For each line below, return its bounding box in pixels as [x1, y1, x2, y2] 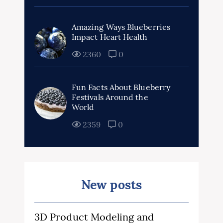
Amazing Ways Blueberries [72, 22, 170, 32]
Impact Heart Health [72, 32, 148, 42]
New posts [81, 177, 142, 193]
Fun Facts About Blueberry [72, 82, 171, 93]
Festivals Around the [72, 92, 148, 103]
